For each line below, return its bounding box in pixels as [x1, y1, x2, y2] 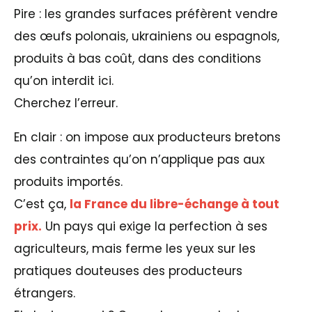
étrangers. [14, 285, 75, 302]
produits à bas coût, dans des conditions [14, 50, 261, 68]
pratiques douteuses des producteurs [14, 263, 242, 280]
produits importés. [14, 173, 123, 191]
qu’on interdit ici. [14, 72, 114, 90]
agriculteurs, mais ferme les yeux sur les [14, 240, 256, 258]
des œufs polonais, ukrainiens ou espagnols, [14, 28, 279, 45]
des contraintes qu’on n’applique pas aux [14, 151, 265, 169]
